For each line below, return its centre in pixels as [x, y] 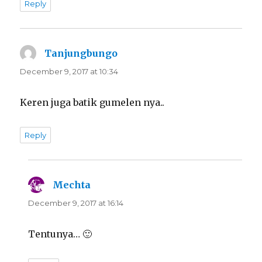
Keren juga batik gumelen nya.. [92, 103]
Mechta [72, 185]
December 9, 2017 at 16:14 [76, 203]
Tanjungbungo [81, 54]
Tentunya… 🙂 [60, 234]
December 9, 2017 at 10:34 [69, 72]
